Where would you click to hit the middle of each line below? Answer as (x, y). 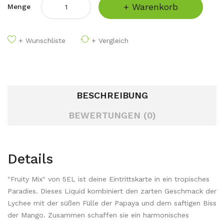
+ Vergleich (110, 40)
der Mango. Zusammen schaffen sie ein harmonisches (98, 215)
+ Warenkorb (151, 7)
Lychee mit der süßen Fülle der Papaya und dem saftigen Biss (112, 203)
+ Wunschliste (42, 40)
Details (30, 159)
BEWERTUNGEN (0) (112, 115)
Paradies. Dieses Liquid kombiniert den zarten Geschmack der (112, 191)
